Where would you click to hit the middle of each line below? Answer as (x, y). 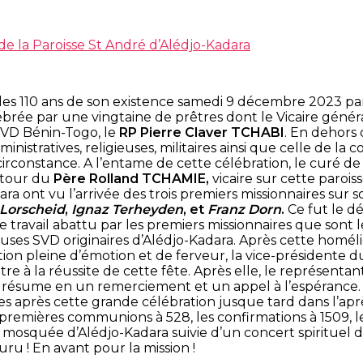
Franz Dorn (244, 209)
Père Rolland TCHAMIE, (133, 178)
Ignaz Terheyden (127, 209)
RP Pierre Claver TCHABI (202, 132)
